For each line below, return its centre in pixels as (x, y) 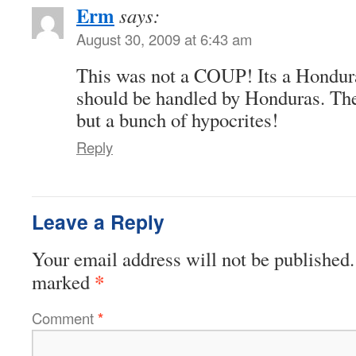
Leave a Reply (98, 221)
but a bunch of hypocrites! (177, 119)
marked (63, 281)
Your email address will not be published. (193, 258)
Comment (65, 317)
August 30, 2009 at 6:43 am (164, 39)
